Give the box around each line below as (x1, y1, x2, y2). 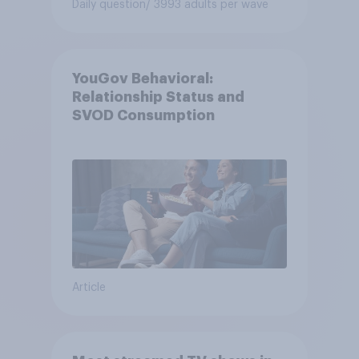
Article (71, 281, 106, 293)
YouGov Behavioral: (71, 71, 213, 86)
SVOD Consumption (71, 107, 215, 123)
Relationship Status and (71, 89, 244, 104)
